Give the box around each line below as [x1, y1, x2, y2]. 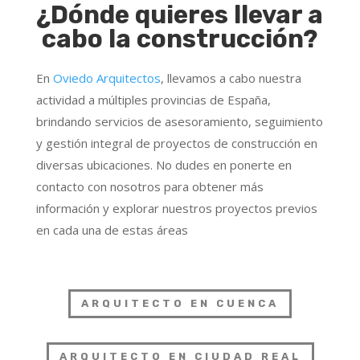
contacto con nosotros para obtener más [35, 178, 264, 194]
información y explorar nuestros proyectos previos [35, 199, 317, 216]
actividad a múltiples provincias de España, [35, 91, 271, 108]
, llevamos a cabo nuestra [160, 69, 301, 86]
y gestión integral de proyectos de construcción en [35, 134, 317, 151]
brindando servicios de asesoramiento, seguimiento [35, 112, 323, 129]
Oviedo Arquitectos [52, 69, 161, 86]
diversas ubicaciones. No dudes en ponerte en [35, 156, 292, 173]
